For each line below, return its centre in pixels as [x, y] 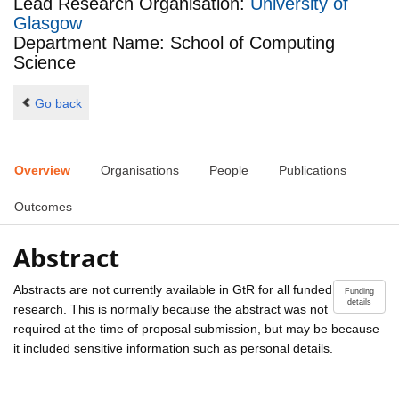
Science [45, 63]
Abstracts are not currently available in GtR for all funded [173, 289]
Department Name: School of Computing [174, 43]
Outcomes [43, 207]
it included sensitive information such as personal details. [173, 348]
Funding [359, 291]
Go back [58, 103]
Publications [313, 171]
